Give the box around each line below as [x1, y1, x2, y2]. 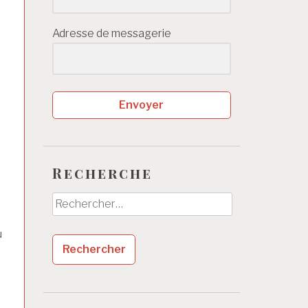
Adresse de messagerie [52, 27, 171, 40]
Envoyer [119, 98, 164, 111]
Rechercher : [52, 194, 116, 208]
